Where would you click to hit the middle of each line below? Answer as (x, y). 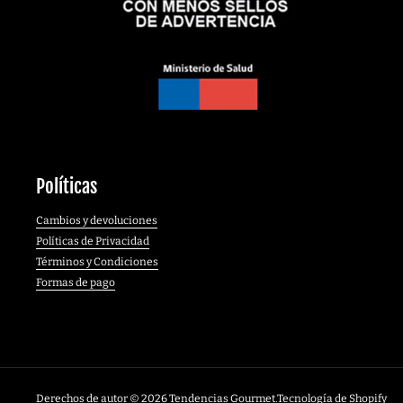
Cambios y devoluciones (97, 220)
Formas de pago (76, 282)
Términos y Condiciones (97, 262)
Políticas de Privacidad (93, 241)
